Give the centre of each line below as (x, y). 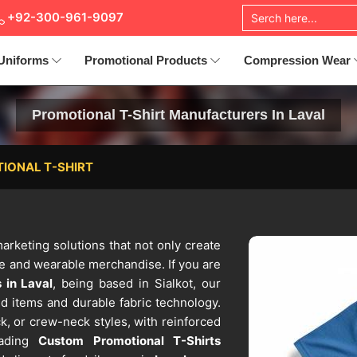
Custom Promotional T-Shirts (130, 341)
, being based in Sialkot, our (137, 284)
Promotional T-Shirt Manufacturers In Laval (178, 115)
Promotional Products (146, 60)
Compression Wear (297, 60)
